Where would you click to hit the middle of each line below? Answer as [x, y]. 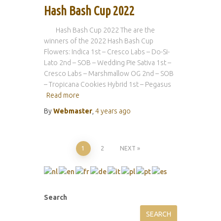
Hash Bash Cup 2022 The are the [99, 30]
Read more [63, 95]
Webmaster [73, 111]
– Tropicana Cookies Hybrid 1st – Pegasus [108, 84]
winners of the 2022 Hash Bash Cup [99, 41]
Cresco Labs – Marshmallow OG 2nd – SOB [109, 73]
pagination [72, 174]
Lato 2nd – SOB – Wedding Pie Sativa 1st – [108, 62]
